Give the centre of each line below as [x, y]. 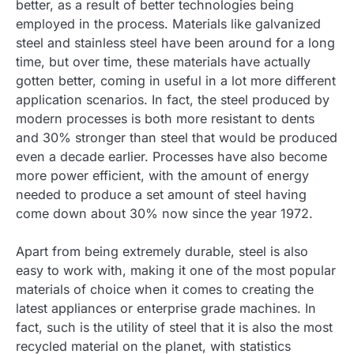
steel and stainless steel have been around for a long [175, 42]
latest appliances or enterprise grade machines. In [166, 308]
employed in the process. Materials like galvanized [168, 23]
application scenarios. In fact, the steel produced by [173, 99]
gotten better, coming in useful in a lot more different [176, 80]
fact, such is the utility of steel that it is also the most [174, 327]
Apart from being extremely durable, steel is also [162, 251]
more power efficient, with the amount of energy [162, 175]
